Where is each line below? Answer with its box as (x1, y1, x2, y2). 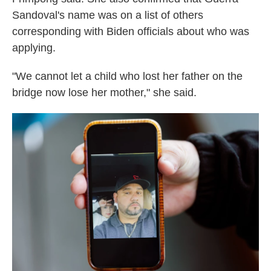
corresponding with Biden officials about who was (12, 25, 249, 38)
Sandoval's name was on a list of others (12, 9, 203, 21)
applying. (12, 42, 56, 54)
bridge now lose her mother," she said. (12, 87, 197, 99)
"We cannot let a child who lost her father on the (12, 70, 243, 82)
